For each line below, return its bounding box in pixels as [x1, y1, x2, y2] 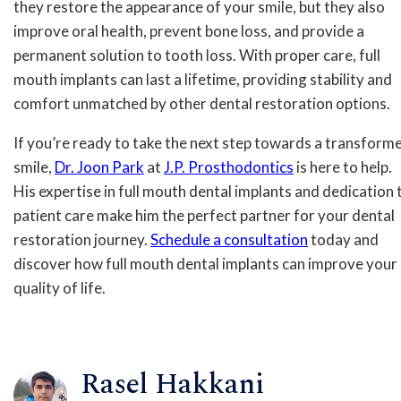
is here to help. [294, 157, 392, 176]
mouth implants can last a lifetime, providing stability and [13, 69, 392, 89]
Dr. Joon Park [55, 157, 144, 176]
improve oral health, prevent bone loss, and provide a [13, 21, 364, 40]
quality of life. [13, 277, 106, 297]
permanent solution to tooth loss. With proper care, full [13, 45, 380, 64]
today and [308, 229, 379, 249]
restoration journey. [13, 229, 150, 249]
